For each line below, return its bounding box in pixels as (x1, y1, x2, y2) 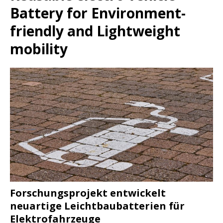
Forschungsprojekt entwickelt (10, 186, 166, 200)
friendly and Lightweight (10, 21, 180, 40)
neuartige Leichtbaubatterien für (10, 199, 185, 213)
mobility (10, 39, 68, 58)
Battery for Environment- (10, 3, 186, 22)
